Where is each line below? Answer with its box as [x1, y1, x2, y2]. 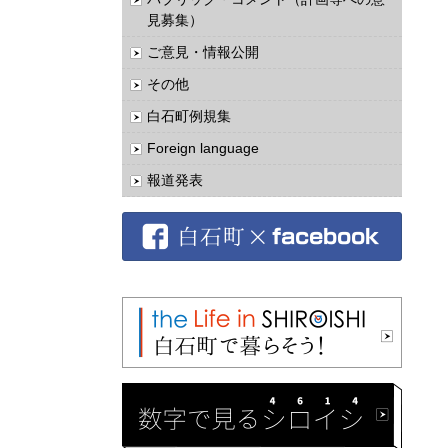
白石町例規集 [147, 108, 231, 124]
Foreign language [147, 140, 259, 156]
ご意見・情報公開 [147, 44, 259, 60]
